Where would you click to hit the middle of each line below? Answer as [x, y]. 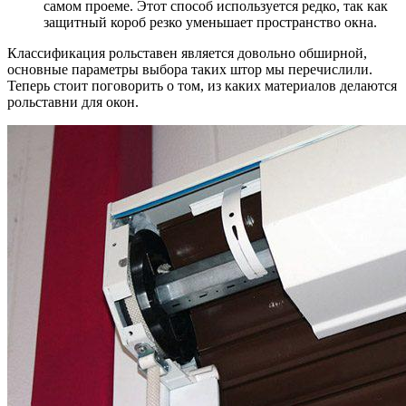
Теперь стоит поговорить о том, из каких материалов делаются [202, 86]
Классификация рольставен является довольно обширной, [187, 53]
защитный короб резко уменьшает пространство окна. [210, 23]
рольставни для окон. [73, 102]
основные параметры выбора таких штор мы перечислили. [190, 70]
